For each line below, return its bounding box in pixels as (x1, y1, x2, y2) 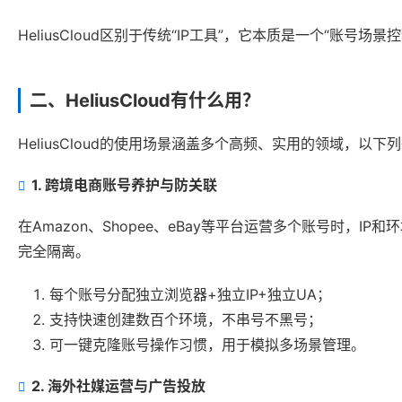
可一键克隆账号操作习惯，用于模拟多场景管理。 (49, 336, 365, 354)
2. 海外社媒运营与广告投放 (31, 377, 205, 396)
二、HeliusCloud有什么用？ (30, 90, 260, 112)
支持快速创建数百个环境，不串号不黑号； (49, 310, 322, 329)
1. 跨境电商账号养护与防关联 (31, 176, 217, 195)
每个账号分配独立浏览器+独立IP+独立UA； (49, 285, 331, 304)
